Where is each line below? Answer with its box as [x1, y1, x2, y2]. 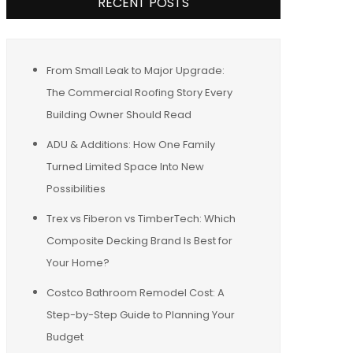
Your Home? [46, 255, 110, 270]
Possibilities [46, 180, 106, 196]
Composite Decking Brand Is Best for [46, 232, 232, 248]
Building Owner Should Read [46, 106, 191, 122]
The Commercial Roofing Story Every [46, 84, 232, 100]
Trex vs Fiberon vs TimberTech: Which [46, 210, 236, 226]
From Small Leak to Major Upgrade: [46, 62, 225, 78]
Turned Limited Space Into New [46, 158, 204, 174]
